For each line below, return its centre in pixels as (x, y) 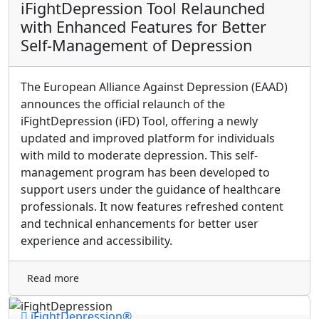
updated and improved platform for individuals (148, 138)
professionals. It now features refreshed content (152, 207)
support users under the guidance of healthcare (151, 190)
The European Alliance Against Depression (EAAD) (154, 87)
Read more (53, 278)
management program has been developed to (145, 173)
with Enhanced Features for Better (143, 27)
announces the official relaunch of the (123, 104)
